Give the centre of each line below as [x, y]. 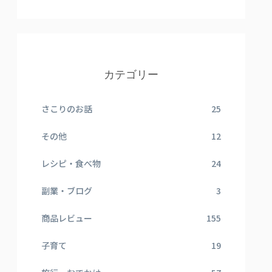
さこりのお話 [67, 109]
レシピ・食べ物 [71, 163]
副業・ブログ [67, 191]
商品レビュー [67, 218]
